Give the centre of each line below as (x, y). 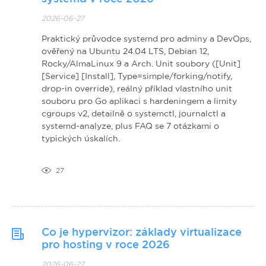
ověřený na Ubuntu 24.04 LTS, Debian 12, (125, 51)
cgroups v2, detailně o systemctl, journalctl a (134, 113)
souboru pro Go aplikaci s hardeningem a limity (139, 101)
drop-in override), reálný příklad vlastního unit (137, 88)
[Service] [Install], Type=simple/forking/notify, (137, 76)
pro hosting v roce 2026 (106, 244)
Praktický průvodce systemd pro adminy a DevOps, (146, 38)
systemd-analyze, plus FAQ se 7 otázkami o (130, 126)
